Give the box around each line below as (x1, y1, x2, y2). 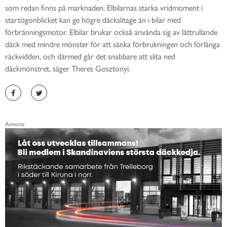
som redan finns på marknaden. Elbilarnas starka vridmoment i (5, 2, 203, 14)
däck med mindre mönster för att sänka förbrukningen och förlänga (5, 38, 220, 50)
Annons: (5, 119, 25, 129)
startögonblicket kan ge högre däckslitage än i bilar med (5, 14, 181, 26)
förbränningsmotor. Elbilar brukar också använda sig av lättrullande (5, 26, 217, 38)
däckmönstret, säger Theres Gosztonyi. (5, 62, 130, 74)
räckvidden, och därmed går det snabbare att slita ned (5, 50, 175, 62)
